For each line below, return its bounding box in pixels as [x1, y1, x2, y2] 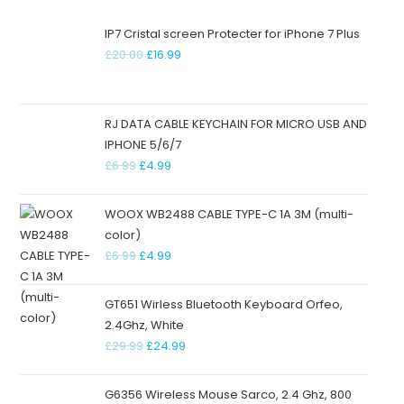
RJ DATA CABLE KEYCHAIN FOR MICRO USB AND [105, 115, 368, 133]
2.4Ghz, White [105, 317, 185, 335]
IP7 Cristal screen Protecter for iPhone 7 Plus [105, 25, 361, 43]
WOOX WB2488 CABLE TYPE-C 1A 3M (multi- [105, 206, 354, 224]
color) [105, 226, 142, 244]
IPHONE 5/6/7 [105, 136, 182, 154]
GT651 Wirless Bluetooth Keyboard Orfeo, [105, 296, 344, 314]
